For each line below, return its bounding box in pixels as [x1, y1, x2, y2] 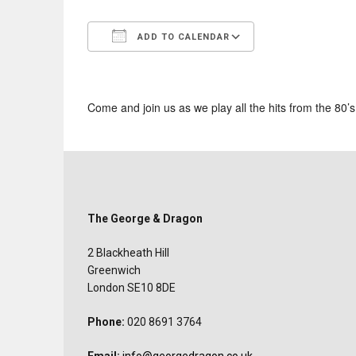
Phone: [87, 315, 125, 328]
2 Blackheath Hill [87, 246, 169, 259]
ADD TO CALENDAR [134, 32, 230, 42]
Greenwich [87, 264, 141, 277]
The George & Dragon [87, 212, 203, 225]
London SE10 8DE [87, 281, 176, 294]
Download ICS [115, 56, 198, 75]
